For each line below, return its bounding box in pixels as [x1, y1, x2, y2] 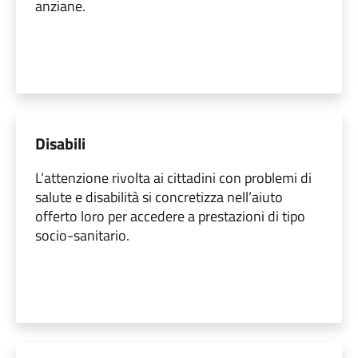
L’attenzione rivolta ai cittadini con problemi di [35, 166, 312, 189]
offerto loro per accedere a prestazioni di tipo [35, 205, 305, 227]
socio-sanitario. [35, 224, 129, 246]
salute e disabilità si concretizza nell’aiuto [35, 185, 283, 208]
